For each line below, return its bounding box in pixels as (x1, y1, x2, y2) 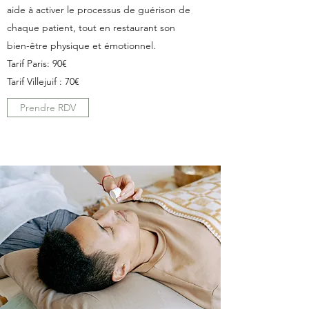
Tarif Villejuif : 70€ (7, 74, 79, 88)
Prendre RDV (20, 101, 76, 114)
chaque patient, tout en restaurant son (7, 21, 175, 34)
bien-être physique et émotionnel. (7, 39, 156, 52)
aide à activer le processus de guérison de (7, 3, 190, 16)
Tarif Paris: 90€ (7, 57, 67, 70)
